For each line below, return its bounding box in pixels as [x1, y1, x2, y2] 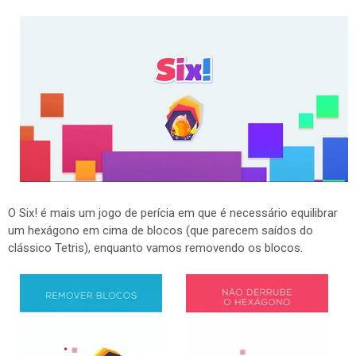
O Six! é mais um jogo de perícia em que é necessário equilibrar [8, 206, 338, 220]
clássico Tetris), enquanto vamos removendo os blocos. [8, 241, 303, 255]
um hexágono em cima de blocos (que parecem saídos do [8, 223, 313, 238]
